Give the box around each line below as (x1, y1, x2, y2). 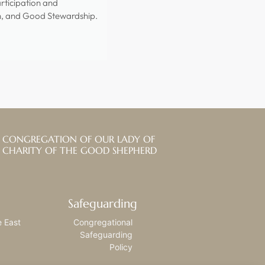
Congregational (73, 217, 132, 228)
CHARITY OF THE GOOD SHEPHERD (2, 144, 157, 157)
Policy (109, 242, 132, 253)
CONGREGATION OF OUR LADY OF (2, 133, 155, 146)
